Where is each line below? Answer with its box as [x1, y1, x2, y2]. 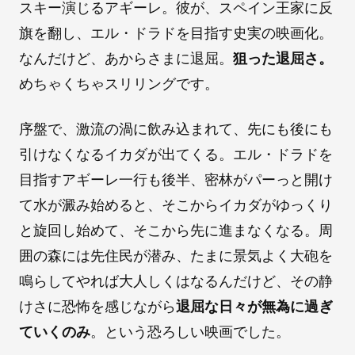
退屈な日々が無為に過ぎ [176, 297, 333, 315]
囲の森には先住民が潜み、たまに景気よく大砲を [19, 246, 333, 264]
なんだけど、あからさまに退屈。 [19, 49, 233, 67]
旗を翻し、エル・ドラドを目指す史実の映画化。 [19, 24, 333, 41]
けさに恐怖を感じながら [19, 297, 176, 315]
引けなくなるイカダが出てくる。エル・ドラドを [19, 145, 333, 162]
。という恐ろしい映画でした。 [90, 323, 290, 340]
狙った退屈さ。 [233, 49, 333, 67]
